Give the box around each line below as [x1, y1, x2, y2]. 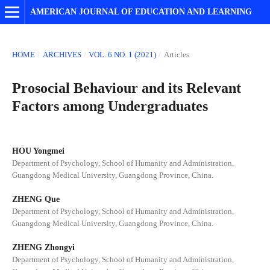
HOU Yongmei [11, 146, 64, 155]
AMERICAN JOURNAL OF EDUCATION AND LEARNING [30, 7, 252, 16]
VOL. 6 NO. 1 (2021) [89, 49, 157, 59]
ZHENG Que [11, 195, 60, 204]
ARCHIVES [42, 49, 81, 59]
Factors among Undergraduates [11, 98, 208, 114]
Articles [163, 49, 189, 59]
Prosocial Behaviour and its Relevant [11, 80, 241, 96]
